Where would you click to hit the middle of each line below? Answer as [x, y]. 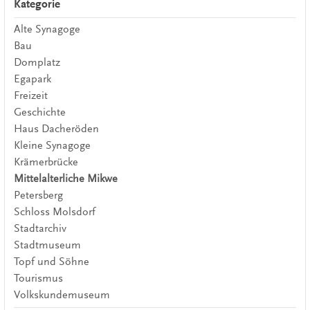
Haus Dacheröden [56, 128]
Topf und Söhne [51, 261]
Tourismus [38, 278]
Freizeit [30, 95]
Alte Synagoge [47, 29]
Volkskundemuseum [62, 294]
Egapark [32, 79]
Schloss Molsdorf [54, 211]
